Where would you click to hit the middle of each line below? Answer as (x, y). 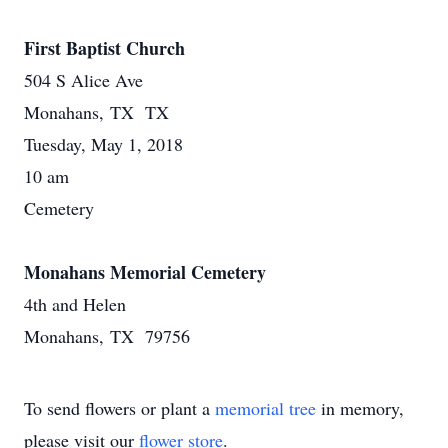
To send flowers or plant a (119, 408)
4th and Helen (75, 304)
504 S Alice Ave (83, 80)
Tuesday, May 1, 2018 (103, 144)
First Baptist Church (104, 48)
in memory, (360, 408)
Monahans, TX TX (96, 112)
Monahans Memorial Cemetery (145, 272)
